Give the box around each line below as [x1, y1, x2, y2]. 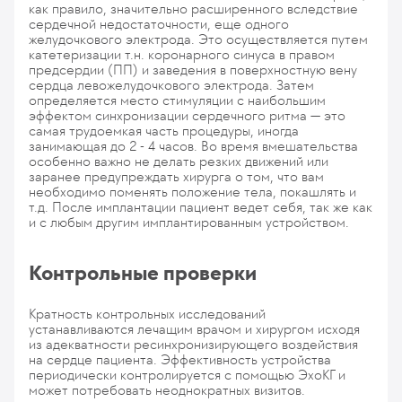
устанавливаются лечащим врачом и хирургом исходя [29, 320, 360, 337]
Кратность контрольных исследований [29, 305, 266, 322]
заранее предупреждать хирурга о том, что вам [29, 168, 324, 185]
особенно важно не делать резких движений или [29, 153, 328, 170]
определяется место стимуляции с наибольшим [29, 92, 326, 109]
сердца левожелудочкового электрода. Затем [29, 76, 314, 93]
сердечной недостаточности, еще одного [29, 15, 289, 32]
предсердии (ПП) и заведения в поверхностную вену [29, 61, 357, 78]
